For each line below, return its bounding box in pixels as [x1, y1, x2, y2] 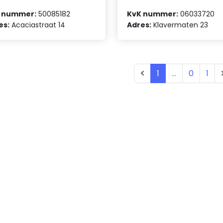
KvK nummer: [127, 8, 179, 19]
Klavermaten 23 [151, 19, 209, 30]
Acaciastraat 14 [9, 19, 66, 30]
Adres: [127, 19, 152, 30]
